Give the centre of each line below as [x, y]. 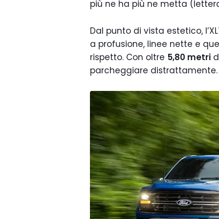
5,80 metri [189, 57]
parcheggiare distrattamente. [154, 71]
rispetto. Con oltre [129, 57]
